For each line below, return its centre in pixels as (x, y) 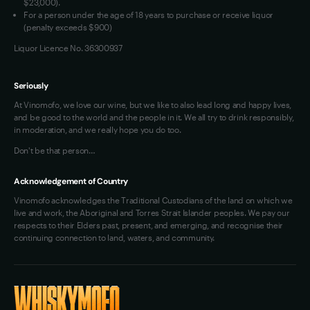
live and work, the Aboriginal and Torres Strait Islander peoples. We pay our (152, 212)
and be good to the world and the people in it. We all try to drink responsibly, (154, 117)
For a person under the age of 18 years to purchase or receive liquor (148, 15)
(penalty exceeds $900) (68, 27)
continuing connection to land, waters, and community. (115, 237)
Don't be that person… (55, 150)
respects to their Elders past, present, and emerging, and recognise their (149, 225)
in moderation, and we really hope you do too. (98, 129)
